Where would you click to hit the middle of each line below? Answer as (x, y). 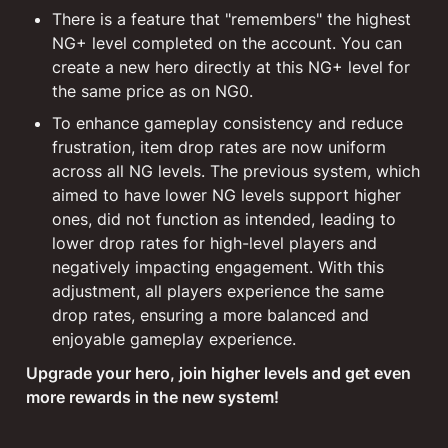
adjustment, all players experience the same (218, 291)
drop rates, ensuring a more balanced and (210, 315)
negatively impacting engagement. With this (218, 267)
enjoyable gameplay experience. (174, 339)
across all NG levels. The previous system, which (236, 171)
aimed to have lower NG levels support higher (226, 195)
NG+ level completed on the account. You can (227, 43)
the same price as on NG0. (152, 91)
